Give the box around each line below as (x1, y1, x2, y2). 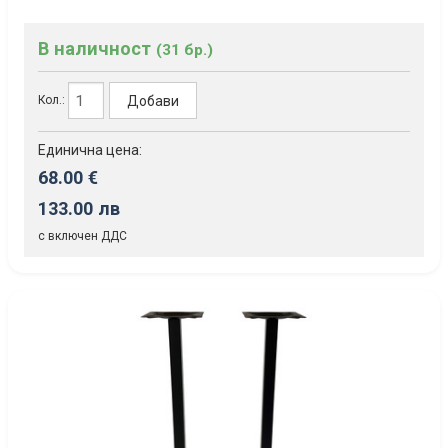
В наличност (38, 38, 156, 60)
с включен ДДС (38, 229, 127, 244)
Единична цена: (38, 142, 142, 159)
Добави (127, 92, 180, 109)
